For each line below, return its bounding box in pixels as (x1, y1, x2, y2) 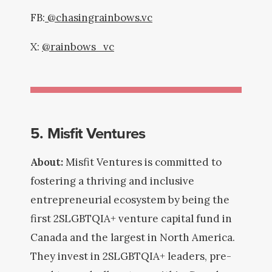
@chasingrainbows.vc (45, 11, 152, 24)
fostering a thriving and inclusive (30, 174, 194, 188)
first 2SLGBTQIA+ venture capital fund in (30, 212, 232, 225)
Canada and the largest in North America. (30, 231, 235, 244)
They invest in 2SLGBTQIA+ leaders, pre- (30, 250, 231, 263)
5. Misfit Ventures (30, 121, 149, 144)
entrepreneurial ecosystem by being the (30, 193, 229, 206)
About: (30, 155, 66, 169)
